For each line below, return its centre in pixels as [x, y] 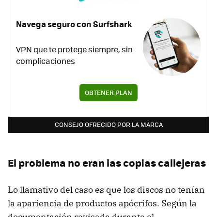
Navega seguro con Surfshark [74, 23]
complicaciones [46, 61]
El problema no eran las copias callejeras [107, 162]
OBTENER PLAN [108, 92]
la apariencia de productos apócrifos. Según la [102, 203]
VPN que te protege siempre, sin [74, 49]
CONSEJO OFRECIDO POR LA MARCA [108, 124]
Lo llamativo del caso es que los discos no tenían [106, 189]
